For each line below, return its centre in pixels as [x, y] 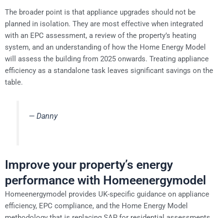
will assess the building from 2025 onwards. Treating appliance [107, 59]
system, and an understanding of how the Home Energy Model [105, 47]
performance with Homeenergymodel [106, 180]
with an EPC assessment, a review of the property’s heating [100, 36]
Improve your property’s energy [89, 164]
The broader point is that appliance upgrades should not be [100, 12]
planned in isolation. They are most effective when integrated [104, 24]
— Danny [43, 116]
